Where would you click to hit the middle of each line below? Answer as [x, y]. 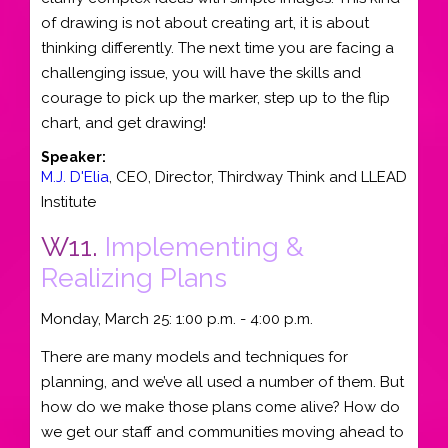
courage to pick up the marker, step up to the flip [215, 97]
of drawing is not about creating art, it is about [205, 22]
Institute [68, 202]
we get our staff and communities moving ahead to [222, 432]
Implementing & [204, 246]
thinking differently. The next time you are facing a [217, 47]
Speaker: [73, 157]
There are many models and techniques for [194, 357]
